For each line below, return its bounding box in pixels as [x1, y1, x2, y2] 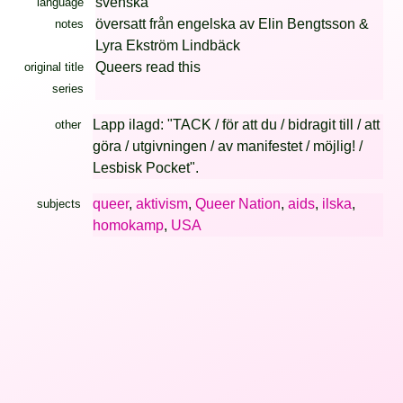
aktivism [135, 195, 188, 211]
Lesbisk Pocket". [92, 159, 199, 175]
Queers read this [94, 58, 201, 75]
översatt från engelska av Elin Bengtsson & [94, 15, 369, 31]
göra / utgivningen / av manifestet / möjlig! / [92, 138, 363, 154]
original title [23, 59, 84, 74]
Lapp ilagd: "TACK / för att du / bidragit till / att [92, 116, 380, 132]
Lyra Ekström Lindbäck [94, 37, 240, 53]
